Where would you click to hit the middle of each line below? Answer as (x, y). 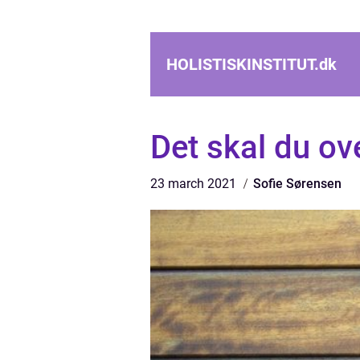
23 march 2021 (195, 184)
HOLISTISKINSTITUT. (243, 64)
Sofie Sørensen (297, 184)
